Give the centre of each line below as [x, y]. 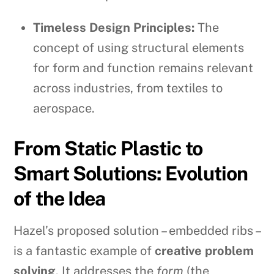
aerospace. [64, 108]
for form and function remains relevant [143, 68]
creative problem [205, 250]
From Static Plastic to [108, 148]
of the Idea [59, 198]
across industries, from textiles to [128, 88]
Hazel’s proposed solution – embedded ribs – [137, 230]
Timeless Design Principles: [114, 27]
